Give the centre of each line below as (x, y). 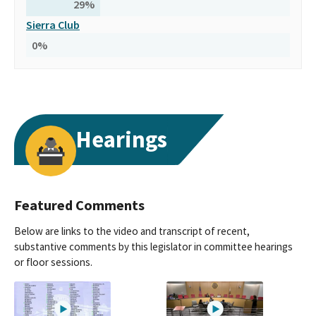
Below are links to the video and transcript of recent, (132, 231)
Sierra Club (53, 25)
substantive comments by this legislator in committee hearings (153, 247)
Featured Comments (79, 206)
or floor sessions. (53, 262)
